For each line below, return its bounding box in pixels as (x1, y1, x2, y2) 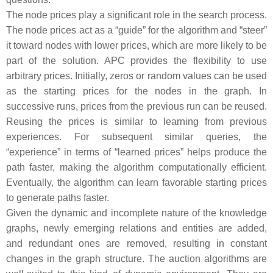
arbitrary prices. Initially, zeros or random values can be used (6, 71, 267, 81)
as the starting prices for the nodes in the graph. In (6, 86, 267, 96)
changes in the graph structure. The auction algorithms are (6, 253, 267, 264)
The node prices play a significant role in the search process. (6, 10, 267, 20)
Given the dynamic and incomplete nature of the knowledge (6, 208, 267, 218)
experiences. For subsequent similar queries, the (6, 132, 267, 142)
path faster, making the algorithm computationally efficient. (6, 162, 267, 172)
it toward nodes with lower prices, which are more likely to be (6, 40, 267, 51)
